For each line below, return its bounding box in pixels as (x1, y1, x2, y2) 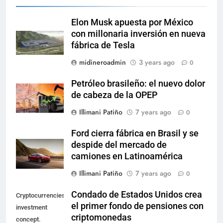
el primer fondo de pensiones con (71, 201, 204, 212)
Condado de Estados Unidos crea (71, 190, 202, 200)
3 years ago (139, 57, 175, 68)
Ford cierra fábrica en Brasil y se (71, 128, 199, 139)
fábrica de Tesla (71, 40, 135, 51)
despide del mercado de (71, 140, 167, 150)
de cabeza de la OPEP (71, 90, 157, 101)
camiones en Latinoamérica (71, 151, 183, 162)
